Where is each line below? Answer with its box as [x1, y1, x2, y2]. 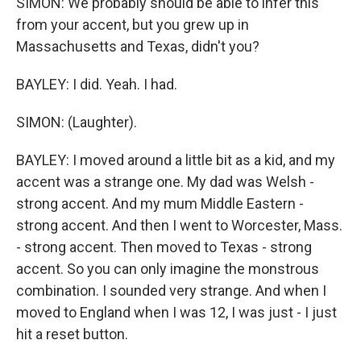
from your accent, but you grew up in [16, 16, 249, 33]
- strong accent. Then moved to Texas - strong [16, 239, 312, 255]
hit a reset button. [16, 326, 128, 342]
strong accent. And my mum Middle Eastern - [16, 195, 304, 212]
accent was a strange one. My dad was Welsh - [16, 173, 314, 190]
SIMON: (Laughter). [16, 114, 137, 131]
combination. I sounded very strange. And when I [16, 282, 326, 299]
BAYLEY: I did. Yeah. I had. [16, 76, 177, 93]
